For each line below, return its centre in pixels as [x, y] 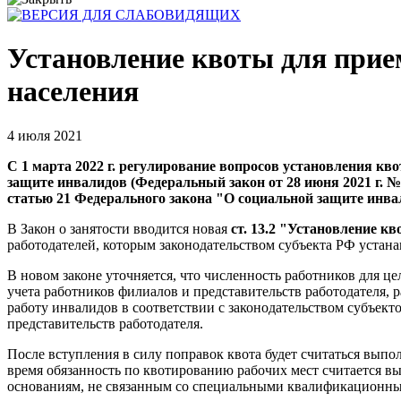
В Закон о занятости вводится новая [117, 228]
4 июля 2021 [45, 135]
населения [73, 92]
